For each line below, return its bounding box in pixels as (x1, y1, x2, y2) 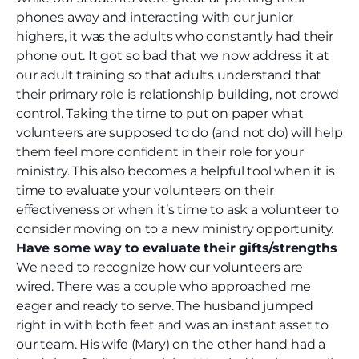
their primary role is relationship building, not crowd (16, 87, 340, 103)
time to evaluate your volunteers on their (16, 183, 274, 199)
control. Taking (16, 106, 109, 122)
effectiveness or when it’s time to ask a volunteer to (16, 202, 339, 218)
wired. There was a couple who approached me (16, 279, 312, 295)
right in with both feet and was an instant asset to (16, 317, 329, 333)
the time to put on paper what (111, 106, 304, 122)
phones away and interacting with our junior (16, 10, 294, 26)
